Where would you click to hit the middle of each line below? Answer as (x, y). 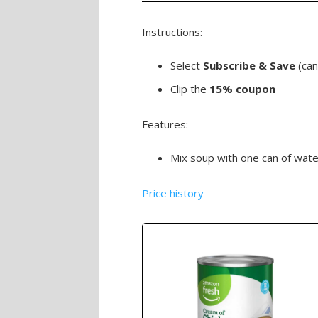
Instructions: (172, 32)
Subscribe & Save (249, 65)
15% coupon (242, 89)
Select (187, 65)
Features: (165, 124)
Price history (173, 193)
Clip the (190, 89)
